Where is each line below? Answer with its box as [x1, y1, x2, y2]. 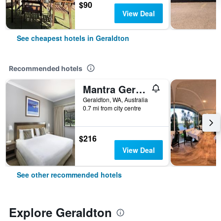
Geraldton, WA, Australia [83, 95, 148, 104]
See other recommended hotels [17, 170, 122, 180]
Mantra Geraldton [136, 82, 146, 96]
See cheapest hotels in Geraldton [17, 33, 129, 43]
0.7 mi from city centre [83, 104, 141, 112]
